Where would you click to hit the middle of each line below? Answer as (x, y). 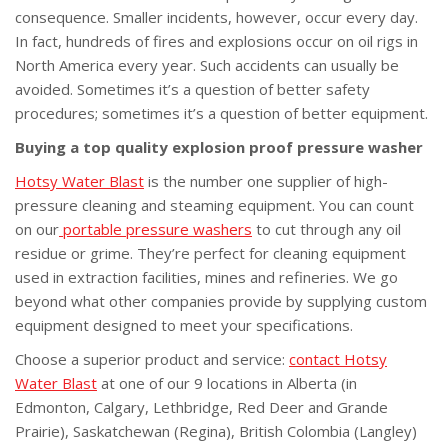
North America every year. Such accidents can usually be (207, 64)
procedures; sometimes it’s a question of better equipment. (221, 112)
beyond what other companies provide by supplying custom (221, 300)
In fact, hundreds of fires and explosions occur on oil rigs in (216, 40)
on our (37, 228)
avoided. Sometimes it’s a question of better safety (192, 88)
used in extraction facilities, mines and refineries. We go (206, 276)
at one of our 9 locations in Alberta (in (227, 382)
